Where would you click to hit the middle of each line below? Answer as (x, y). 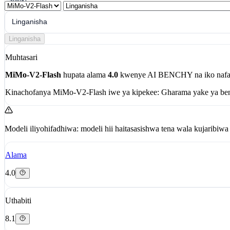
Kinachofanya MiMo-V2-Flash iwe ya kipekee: (82, 92)
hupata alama (84, 74)
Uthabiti (18, 200)
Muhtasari (21, 57)
